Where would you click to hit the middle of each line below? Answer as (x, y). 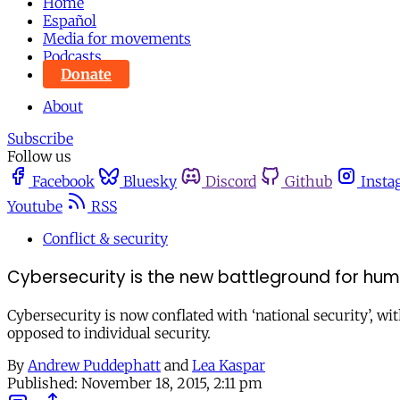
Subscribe (40, 138)
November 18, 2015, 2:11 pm (172, 383)
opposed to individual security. (109, 333)
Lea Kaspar (229, 366)
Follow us (39, 156)
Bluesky (150, 181)
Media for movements (117, 38)
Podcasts (72, 56)
